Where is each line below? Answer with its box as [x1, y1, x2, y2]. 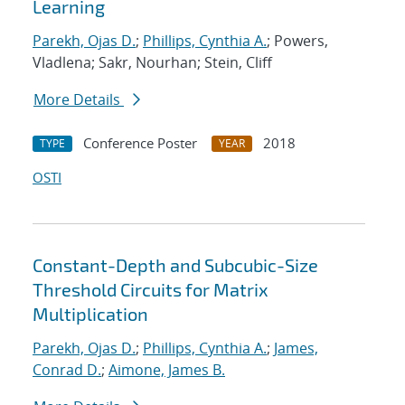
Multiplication [33, 303, 148, 325]
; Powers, [267, 31, 328, 52]
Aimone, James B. [108, 360, 225, 381]
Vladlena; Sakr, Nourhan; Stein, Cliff [33, 52, 272, 73]
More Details [33, 89, 124, 110]
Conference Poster [83, 134, 197, 153]
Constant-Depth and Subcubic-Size [33, 254, 318, 277]
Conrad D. [33, 360, 101, 381]
